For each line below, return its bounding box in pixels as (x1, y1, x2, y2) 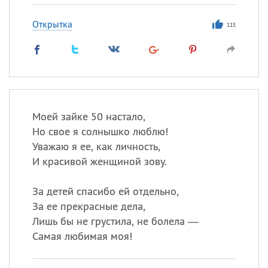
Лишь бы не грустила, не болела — (32, 214, 199, 228)
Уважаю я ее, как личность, (32, 139, 160, 153)
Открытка (32, 18, 72, 30)
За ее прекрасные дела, (32, 199, 145, 213)
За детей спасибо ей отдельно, (32, 184, 179, 198)
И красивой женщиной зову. (32, 154, 167, 168)
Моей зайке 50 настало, (32, 109, 145, 123)
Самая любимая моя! (32, 229, 132, 243)
